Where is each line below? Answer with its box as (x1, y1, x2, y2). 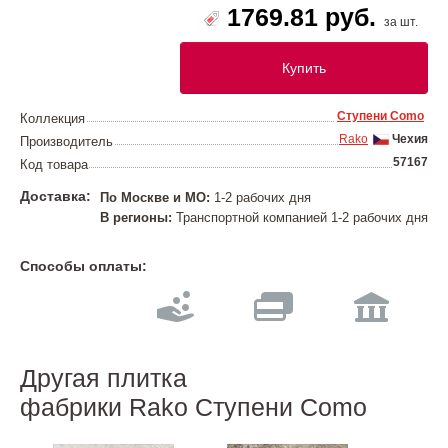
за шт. (381, 15, 418, 29)
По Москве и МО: (100, 190, 210, 205)
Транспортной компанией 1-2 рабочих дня (172, 210, 428, 225)
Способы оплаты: (20, 258, 147, 274)
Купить (266, 60, 342, 76)
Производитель (20, 134, 113, 149)
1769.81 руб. (227, 3, 376, 31)
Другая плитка (20, 364, 187, 392)
